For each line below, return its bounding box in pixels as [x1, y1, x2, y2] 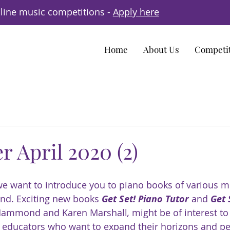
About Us [143, 43, 179, 55]
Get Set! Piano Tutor [102, 192, 189, 205]
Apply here [112, 6, 159, 18]
